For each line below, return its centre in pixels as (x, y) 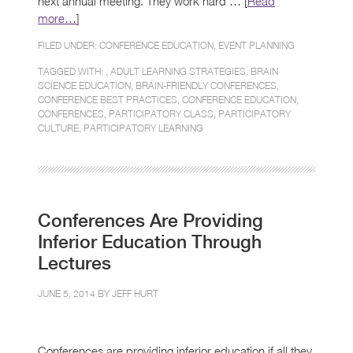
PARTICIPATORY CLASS (161, 113)
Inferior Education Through (150, 242)
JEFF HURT (135, 293)
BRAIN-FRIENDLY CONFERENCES (206, 85)
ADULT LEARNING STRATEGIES (178, 71)
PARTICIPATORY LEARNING (143, 128)
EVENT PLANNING (256, 45)
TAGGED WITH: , (74, 71)
